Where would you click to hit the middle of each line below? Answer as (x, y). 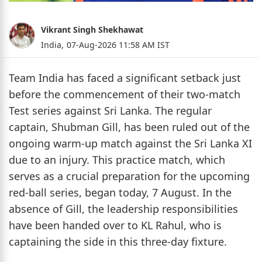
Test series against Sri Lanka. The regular (110, 111)
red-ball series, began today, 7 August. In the (120, 193)
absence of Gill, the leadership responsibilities (123, 209)
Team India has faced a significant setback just (125, 78)
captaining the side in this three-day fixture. (118, 242)
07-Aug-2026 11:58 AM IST (118, 45)
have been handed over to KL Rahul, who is (115, 225)
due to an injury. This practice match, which (117, 160)
